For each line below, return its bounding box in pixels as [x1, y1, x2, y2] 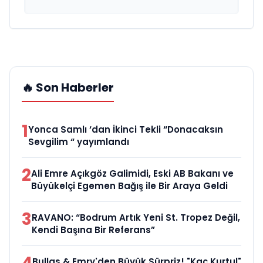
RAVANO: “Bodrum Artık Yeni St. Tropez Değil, [32, 211, 240, 224]
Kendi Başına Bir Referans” [32, 224, 155, 237]
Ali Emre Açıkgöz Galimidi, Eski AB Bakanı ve [31, 167, 234, 180]
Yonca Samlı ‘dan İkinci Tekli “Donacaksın [28, 123, 223, 136]
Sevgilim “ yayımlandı [28, 136, 129, 149]
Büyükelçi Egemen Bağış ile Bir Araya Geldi [31, 180, 228, 193]
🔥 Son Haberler [22, 79, 114, 96]
